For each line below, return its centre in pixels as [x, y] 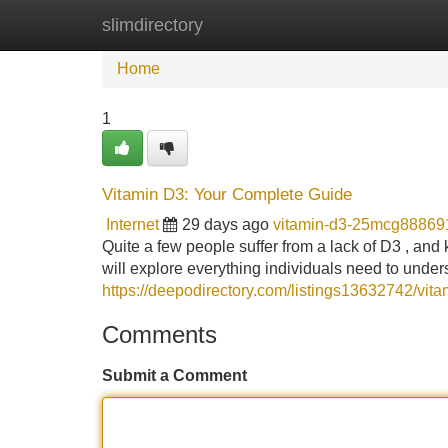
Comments [159, 334]
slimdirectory [152, 25]
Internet [132, 224]
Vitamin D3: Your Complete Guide [227, 194]
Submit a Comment [174, 375]
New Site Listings [267, 24]
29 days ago [225, 224]
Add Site [389, 24]
